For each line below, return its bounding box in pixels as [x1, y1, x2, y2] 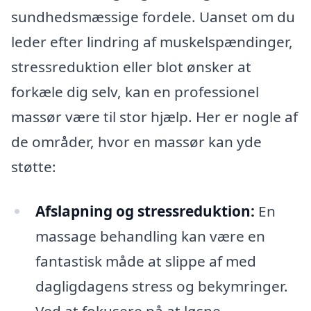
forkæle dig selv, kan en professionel [11, 82, 259, 102]
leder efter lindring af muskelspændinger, [11, 32, 293, 52]
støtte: [11, 157, 56, 177]
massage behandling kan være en [35, 226, 265, 246]
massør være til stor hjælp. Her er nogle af [11, 107, 298, 127]
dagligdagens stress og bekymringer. [35, 276, 288, 296]
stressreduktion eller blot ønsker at [11, 57, 251, 77]
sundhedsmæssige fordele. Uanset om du [11, 7, 295, 27]
